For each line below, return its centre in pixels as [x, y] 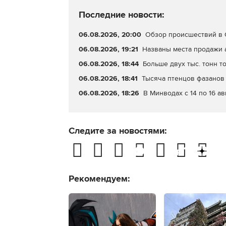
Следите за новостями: [118, 131]
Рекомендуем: [99, 178]
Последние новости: [122, 15]
